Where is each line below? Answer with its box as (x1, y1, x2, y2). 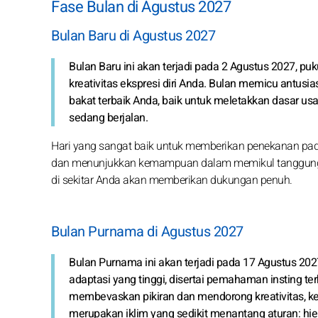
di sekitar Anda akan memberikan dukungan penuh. (51, 171, 292, 189)
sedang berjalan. (69, 109, 148, 126)
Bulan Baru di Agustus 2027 (51, 25, 215, 46)
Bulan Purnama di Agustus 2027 (51, 221, 243, 242)
